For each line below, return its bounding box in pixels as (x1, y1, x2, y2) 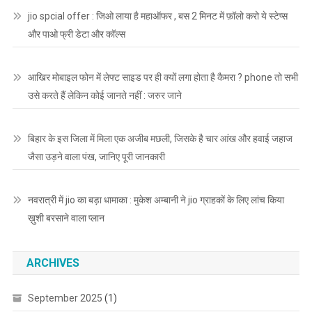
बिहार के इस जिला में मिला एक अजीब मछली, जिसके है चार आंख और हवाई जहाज (27, 133, 292, 145)
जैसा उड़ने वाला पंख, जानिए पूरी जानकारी (27, 151, 165, 163)
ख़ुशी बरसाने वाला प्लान (27, 212, 104, 224)
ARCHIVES (26, 256, 79, 270)
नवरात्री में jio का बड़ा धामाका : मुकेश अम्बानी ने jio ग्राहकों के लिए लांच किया (27, 194, 284, 206)
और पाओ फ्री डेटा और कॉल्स (27, 29, 125, 40)
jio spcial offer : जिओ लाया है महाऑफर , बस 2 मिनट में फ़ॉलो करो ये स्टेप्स (27, 10, 288, 22)
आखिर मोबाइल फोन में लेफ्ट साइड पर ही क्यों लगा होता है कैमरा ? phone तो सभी (27, 72, 298, 84)
